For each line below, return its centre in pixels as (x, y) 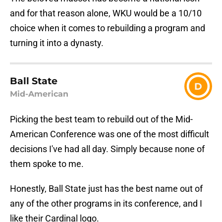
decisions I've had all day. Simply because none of (107, 149)
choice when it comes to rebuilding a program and (108, 28)
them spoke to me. (47, 164)
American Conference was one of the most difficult (110, 134)
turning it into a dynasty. (57, 43)
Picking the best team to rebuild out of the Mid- (101, 119)
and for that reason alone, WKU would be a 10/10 (106, 13)
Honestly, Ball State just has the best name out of (106, 189)
